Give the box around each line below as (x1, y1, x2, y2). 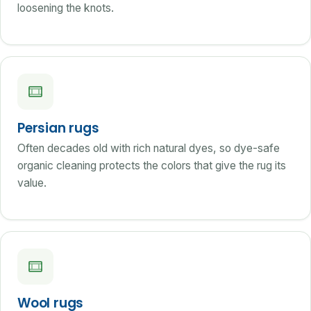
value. (17, 176, 47, 190)
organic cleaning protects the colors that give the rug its (17, 159, 286, 173)
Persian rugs (17, 119, 99, 137)
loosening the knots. (17, 1, 114, 15)
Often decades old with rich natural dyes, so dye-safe (17, 142, 280, 155)
